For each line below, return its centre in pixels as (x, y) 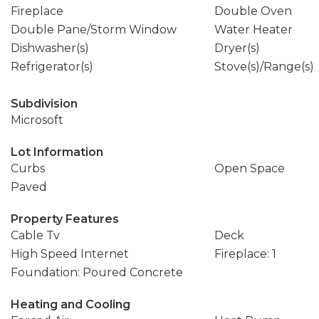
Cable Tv (35, 235)
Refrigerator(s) (52, 67)
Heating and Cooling (70, 304)
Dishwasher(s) (50, 48)
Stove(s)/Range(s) (264, 67)
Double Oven (253, 11)
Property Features (65, 219)
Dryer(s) (237, 48)
